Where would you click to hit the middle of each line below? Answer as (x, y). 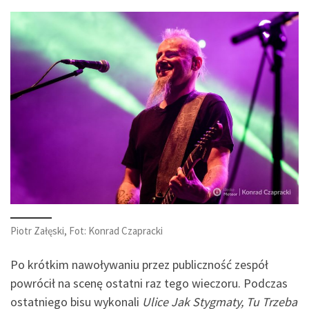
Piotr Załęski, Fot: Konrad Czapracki (87, 230)
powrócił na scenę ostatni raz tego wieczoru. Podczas (149, 283)
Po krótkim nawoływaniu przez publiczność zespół (139, 265)
